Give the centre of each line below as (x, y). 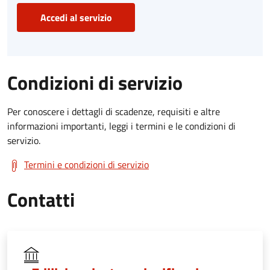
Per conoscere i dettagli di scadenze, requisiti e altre (114, 112)
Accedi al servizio (76, 18)
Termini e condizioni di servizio (86, 165)
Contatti (41, 200)
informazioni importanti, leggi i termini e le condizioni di (121, 126)
